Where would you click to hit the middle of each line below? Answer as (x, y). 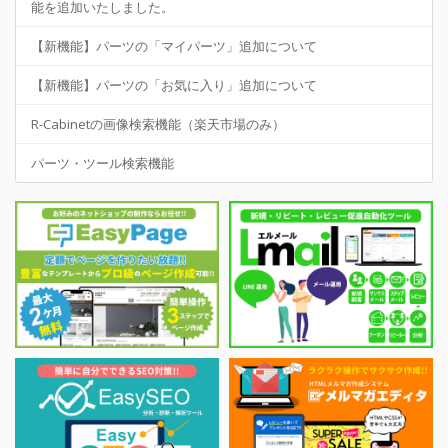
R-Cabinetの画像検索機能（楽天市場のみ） (158, 123)
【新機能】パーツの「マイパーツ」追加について (174, 45)
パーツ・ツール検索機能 (102, 162)
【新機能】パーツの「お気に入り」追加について (174, 84)
